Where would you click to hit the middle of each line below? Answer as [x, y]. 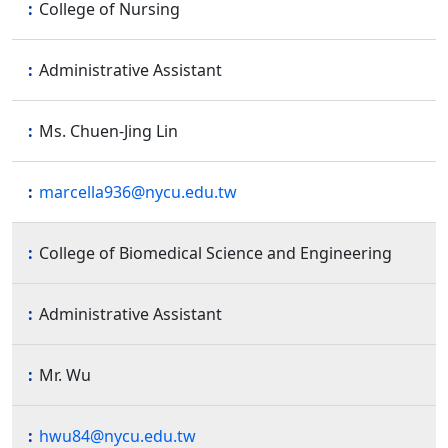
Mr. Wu [65, 374]
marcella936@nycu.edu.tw [138, 191]
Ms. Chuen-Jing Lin [108, 130]
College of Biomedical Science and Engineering [215, 252]
